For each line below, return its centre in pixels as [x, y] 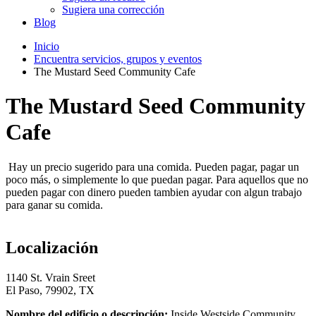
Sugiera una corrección [113, 9]
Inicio [47, 46]
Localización [52, 247]
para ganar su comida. [54, 205]
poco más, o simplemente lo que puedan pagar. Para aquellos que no [157, 179]
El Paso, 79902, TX [50, 290]
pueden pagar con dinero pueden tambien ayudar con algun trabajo [154, 192]
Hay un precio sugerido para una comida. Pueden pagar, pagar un [152, 166]
